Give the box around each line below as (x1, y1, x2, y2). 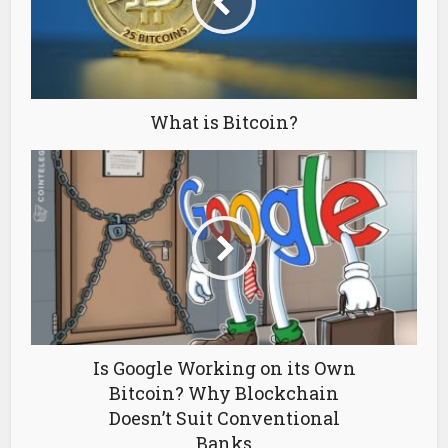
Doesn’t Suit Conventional (108, 406, 340, 431)
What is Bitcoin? (150, 110, 298, 135)
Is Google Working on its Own (92, 356, 356, 381)
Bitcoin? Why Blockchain (109, 381, 339, 406)
